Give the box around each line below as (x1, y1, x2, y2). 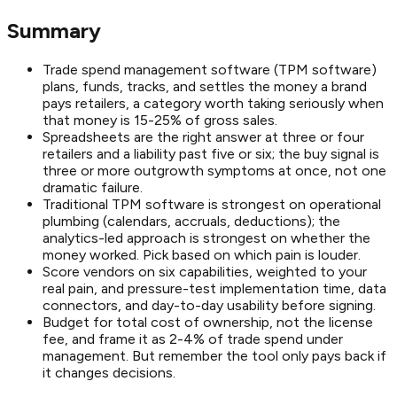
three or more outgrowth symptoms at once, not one (43, 162, 386, 180)
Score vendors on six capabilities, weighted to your (43, 263, 367, 281)
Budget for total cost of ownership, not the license (43, 314, 373, 331)
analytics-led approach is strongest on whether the (43, 230, 370, 247)
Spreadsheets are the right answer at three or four (43, 128, 364, 146)
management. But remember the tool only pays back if (43, 347, 386, 365)
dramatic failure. (43, 179, 143, 197)
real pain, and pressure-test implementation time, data (43, 280, 386, 298)
